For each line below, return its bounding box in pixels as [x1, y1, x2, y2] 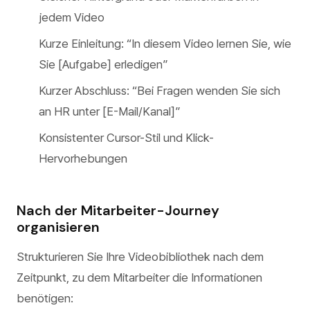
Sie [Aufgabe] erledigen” [39, 57, 167, 71]
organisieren [17, 218, 100, 236]
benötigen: [17, 291, 73, 305]
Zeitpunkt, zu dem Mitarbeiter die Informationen [17, 271, 262, 284]
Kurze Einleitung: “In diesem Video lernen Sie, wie [39, 37, 291, 51]
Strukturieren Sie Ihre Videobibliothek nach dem [17, 250, 264, 264]
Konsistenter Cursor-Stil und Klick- [39, 131, 214, 145]
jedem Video [39, 10, 104, 24]
